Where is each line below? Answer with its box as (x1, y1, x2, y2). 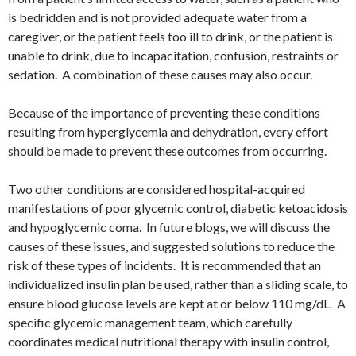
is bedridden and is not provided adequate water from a (8, 10, 307, 25)
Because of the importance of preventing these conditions (8, 105, 320, 121)
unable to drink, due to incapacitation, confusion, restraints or (8, 48, 339, 64)
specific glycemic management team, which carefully (8, 315, 292, 331)
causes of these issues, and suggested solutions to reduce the (8, 238, 335, 254)
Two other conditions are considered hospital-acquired (8, 181, 305, 197)
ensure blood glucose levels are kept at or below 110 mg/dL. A (8, 296, 346, 311)
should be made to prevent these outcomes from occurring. (8, 143, 327, 159)
